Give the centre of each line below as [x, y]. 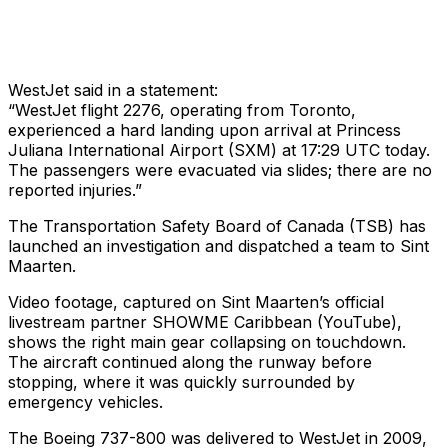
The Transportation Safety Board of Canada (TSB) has [217, 226]
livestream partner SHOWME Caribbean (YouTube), [205, 322]
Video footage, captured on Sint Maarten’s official [196, 302]
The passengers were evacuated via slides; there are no [220, 170]
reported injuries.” [75, 190]
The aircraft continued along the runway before [190, 362]
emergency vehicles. [85, 402]
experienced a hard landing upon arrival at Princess [204, 130]
